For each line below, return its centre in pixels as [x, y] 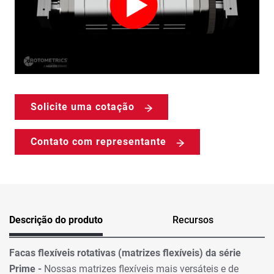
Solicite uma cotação [83, 107]
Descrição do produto [56, 220]
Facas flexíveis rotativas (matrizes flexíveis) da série [125, 253]
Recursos [193, 220]
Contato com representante [98, 142]
